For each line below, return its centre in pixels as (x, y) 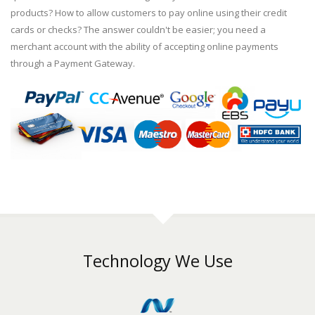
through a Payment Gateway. (73, 64)
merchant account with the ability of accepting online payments (144, 47)
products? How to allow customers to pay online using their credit (149, 13)
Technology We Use (157, 261)
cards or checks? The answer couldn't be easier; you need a (138, 30)
